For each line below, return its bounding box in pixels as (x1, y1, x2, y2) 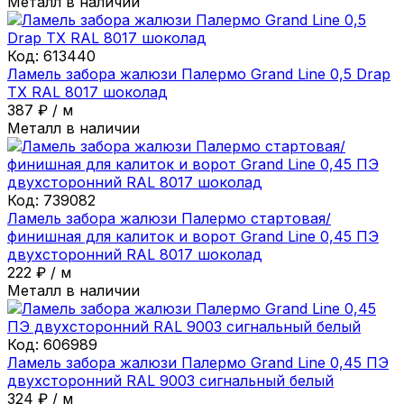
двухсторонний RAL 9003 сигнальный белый (7, 371, 334, 390)
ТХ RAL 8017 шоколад (7, 82, 168, 101)
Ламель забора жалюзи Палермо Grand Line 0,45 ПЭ (7, 353, 389, 372)
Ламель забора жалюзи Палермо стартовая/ (7, 208, 331, 227)
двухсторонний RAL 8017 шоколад (7, 244, 262, 263)
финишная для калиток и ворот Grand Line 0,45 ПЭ (7, 226, 379, 245)
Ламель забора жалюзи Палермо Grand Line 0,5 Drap (7, 64, 390, 83)
